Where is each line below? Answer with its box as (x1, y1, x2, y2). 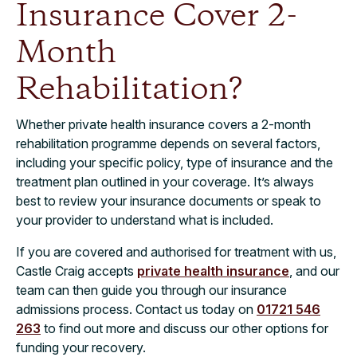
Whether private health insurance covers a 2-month (16, 116, 311, 133)
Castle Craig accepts (16, 263, 137, 280)
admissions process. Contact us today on (16, 301, 257, 318)
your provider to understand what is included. (16, 212, 273, 229)
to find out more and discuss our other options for (41, 320, 328, 337)
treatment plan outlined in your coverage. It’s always (16, 174, 314, 190)
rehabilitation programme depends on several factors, (16, 135, 320, 152)
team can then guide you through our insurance (16, 282, 287, 299)
